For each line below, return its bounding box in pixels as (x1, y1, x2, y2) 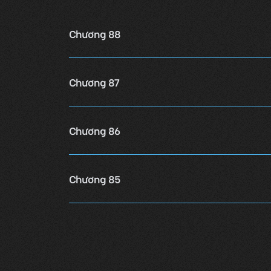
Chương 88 (69, 26, 120, 41)
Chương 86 (69, 123, 120, 137)
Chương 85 (69, 171, 120, 186)
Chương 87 (69, 74, 119, 89)
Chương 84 (69, 220, 120, 234)
